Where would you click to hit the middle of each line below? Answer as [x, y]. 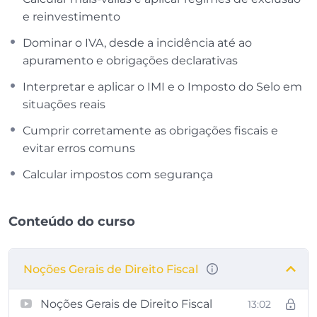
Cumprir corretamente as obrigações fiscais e [150, 130]
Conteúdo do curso [72, 221]
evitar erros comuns [79, 148]
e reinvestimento [71, 16]
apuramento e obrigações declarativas [130, 60]
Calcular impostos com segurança [118, 174]
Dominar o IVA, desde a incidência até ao [137, 42]
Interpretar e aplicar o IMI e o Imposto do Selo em [162, 86]
